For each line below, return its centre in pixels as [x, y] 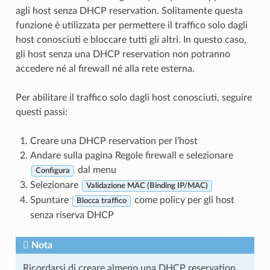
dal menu [96, 170]
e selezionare [205, 156]
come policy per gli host [183, 200]
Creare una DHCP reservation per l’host [114, 141]
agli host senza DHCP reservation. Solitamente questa [129, 11]
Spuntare [50, 200]
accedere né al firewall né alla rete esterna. [105, 69]
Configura [52, 171]
